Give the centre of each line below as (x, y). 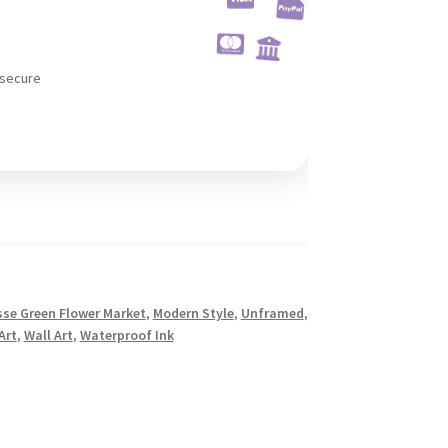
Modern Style (193, 312)
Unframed (272, 312)
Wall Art (48, 334)
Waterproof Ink (126, 334)
